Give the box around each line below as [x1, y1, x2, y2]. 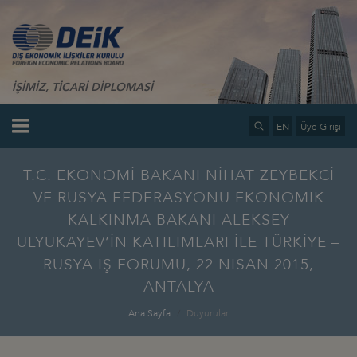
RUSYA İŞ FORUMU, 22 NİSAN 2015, [43, 253, 314, 275]
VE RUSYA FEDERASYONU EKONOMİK [33, 186, 324, 208]
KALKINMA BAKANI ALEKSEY [67, 209, 290, 230]
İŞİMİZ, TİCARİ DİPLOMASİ [12, 79, 153, 95]
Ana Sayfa [128, 306, 171, 320]
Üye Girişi [300, 120, 341, 133]
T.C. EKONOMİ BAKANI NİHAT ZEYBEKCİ [22, 164, 335, 186]
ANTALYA [143, 276, 214, 297]
